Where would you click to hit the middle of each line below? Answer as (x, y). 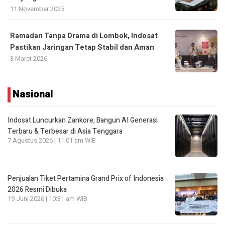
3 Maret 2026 (29, 58)
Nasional (33, 94)
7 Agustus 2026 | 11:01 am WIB (52, 140)
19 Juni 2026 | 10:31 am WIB (47, 199)
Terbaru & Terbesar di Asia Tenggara (65, 131)
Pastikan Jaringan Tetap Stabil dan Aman (82, 47)
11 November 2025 (37, 9)
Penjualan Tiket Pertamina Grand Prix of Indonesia (86, 178)
